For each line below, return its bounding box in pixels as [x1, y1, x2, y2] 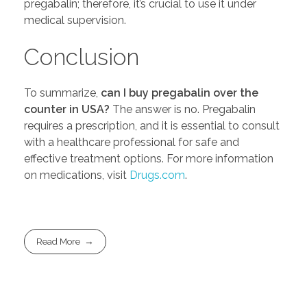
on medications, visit [24, 169, 130, 182]
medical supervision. [24, 13, 126, 27]
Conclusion [24, 42, 139, 71]
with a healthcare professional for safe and [24, 136, 239, 149]
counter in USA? [24, 103, 110, 116]
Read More [36, 236, 81, 247]
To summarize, [24, 86, 101, 100]
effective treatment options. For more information [24, 152, 273, 166]
